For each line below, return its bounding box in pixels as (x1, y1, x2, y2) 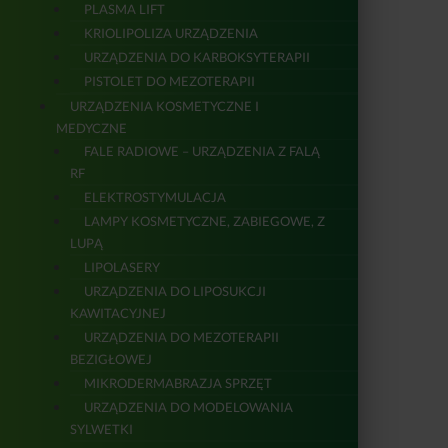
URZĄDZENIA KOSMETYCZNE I (70, 97, 259, 114)
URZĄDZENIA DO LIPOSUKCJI (84, 282, 266, 299)
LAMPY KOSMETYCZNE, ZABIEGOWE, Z (84, 212, 325, 229)
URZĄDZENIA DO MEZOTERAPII (84, 328, 279, 345)
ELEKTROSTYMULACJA (84, 188, 226, 205)
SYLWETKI (70, 420, 133, 437)
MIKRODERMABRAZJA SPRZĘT (84, 374, 272, 391)
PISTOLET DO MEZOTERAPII (84, 72, 255, 89)
